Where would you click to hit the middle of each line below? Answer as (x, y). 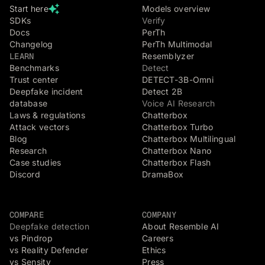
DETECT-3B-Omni (178, 80)
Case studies (35, 162)
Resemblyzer (168, 56)
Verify (154, 20)
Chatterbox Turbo (178, 127)
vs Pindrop (31, 238)
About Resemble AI (181, 226)
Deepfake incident (46, 91)
